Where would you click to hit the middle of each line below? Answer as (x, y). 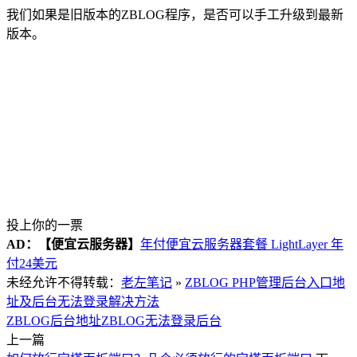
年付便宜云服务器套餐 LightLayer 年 (242, 244)
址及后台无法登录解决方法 (83, 301)
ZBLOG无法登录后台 (161, 320)
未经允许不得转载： (64, 282)
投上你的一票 (45, 225)
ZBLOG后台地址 (54, 320)
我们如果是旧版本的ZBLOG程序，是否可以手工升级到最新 (175, 14)
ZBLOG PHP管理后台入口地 (265, 282)
